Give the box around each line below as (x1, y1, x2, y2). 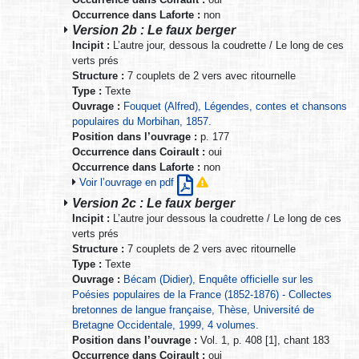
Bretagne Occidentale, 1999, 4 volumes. (72, 318, 259, 331)
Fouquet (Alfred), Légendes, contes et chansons (123, 99, 347, 112)
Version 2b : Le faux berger (72, 22, 236, 37)
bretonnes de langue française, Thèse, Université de (72, 303, 314, 316)
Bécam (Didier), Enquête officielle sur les (123, 272, 313, 285)
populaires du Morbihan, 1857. (72, 115, 212, 127)
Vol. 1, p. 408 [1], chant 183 (197, 333, 329, 346)
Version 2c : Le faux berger (72, 195, 235, 210)
